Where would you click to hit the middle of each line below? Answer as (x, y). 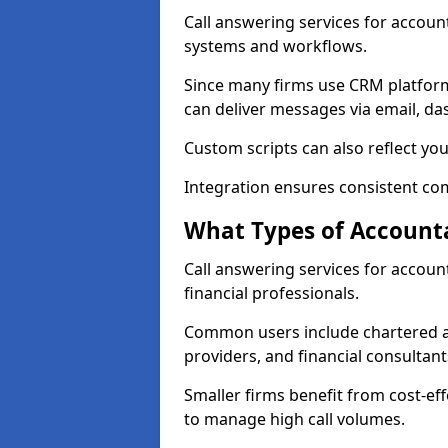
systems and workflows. (275, 46)
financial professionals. (271, 293)
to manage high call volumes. (294, 419)
